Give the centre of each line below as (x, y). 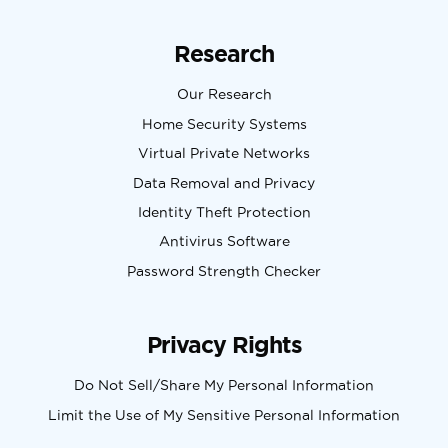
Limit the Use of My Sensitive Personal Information (224, 415)
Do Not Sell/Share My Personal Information (224, 386)
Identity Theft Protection (224, 212)
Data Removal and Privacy (224, 183)
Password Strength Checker (224, 271)
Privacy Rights (224, 345)
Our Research (224, 95)
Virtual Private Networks (224, 154)
